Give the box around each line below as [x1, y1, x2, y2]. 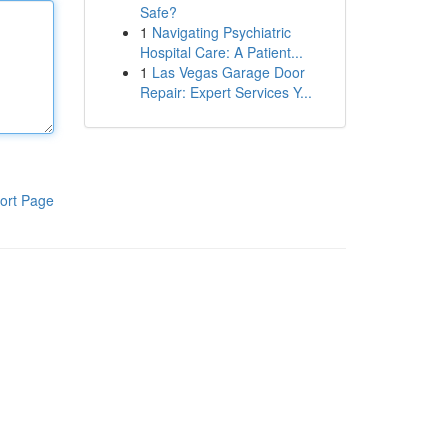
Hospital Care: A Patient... [139, 42, 303, 62]
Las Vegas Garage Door [151, 62, 305, 82]
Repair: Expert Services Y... [139, 82, 312, 102]
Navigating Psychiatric [151, 22, 291, 42]
